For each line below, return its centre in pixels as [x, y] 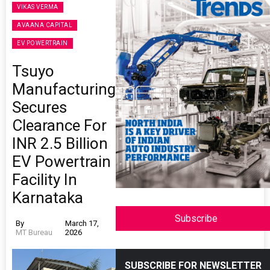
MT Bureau [34, 232]
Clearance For [59, 125]
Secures [39, 107]
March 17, [82, 223]
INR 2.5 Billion [60, 143]
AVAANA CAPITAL [45, 25]
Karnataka [48, 198]
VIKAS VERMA [38, 7]
